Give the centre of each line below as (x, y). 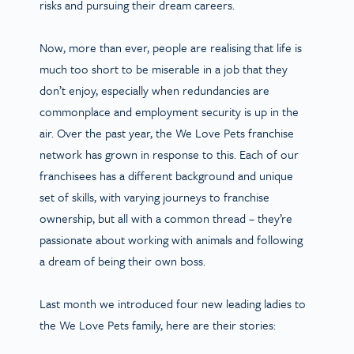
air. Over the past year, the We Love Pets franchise (167, 132)
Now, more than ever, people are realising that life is (171, 47)
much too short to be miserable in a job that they (164, 68)
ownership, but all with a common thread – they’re (166, 218)
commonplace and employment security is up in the (169, 111)
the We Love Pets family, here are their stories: (158, 324)
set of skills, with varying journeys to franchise (154, 196)
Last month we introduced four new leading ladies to (173, 303)
